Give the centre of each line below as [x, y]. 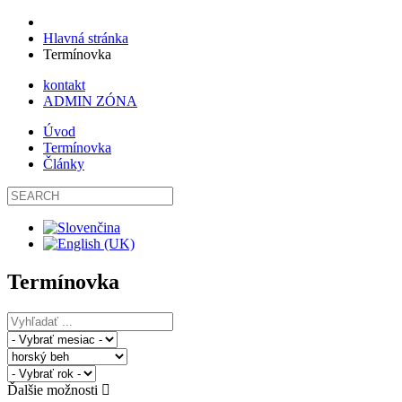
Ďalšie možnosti [54, 389]
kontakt [64, 85]
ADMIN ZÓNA [90, 101]
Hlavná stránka [86, 38]
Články [64, 164]
